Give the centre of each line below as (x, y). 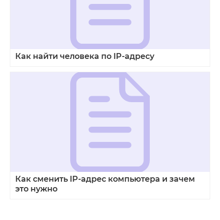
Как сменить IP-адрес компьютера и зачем (105, 179)
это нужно (36, 189)
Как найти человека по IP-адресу (85, 56)
